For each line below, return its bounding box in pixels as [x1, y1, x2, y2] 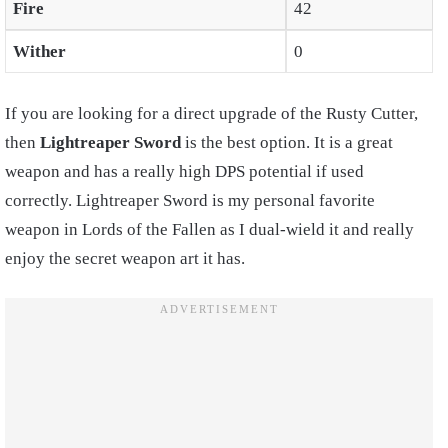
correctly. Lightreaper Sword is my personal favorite [5, 190, 375, 210]
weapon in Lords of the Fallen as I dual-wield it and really [5, 219, 414, 239]
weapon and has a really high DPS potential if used [5, 161, 364, 181]
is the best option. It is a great [181, 132, 393, 152]
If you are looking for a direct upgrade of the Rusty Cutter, [5, 103, 418, 123]
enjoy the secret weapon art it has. [5, 248, 245, 268]
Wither [12, 42, 66, 62]
